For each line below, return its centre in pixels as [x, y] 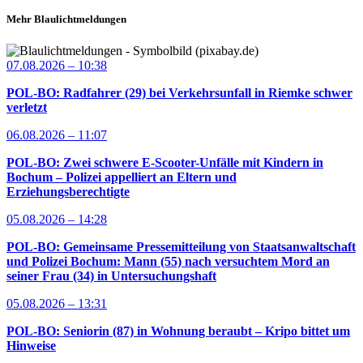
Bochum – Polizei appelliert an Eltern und [122, 177]
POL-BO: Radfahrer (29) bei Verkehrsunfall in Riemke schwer [179, 93]
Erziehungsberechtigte [68, 192]
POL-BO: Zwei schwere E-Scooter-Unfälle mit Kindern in [165, 163]
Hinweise [31, 346]
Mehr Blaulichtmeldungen [66, 19]
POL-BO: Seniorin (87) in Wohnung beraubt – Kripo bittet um [178, 331]
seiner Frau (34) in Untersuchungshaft [111, 276]
